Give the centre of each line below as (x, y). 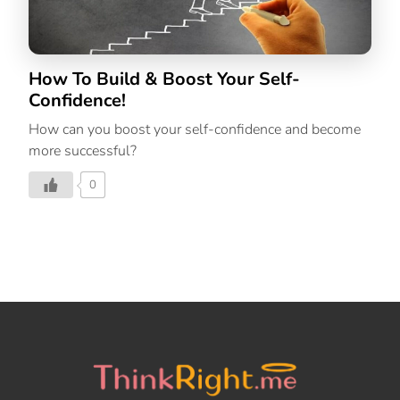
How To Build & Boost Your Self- (164, 79)
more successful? (83, 150)
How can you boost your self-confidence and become (195, 129)
